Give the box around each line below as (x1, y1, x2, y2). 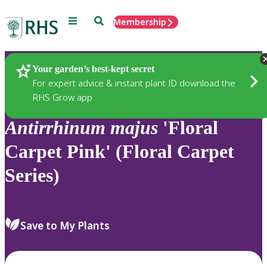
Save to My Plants (20, 218, 110, 232)
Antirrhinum (5, 117, 105, 139)
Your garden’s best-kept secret (32, 63, 154, 74)
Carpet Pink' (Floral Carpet (5, 141, 234, 163)
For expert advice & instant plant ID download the (32, 76, 235, 89)
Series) (5, 164, 60, 187)
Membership (113, 16, 166, 27)
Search (94, 15, 122, 25)
